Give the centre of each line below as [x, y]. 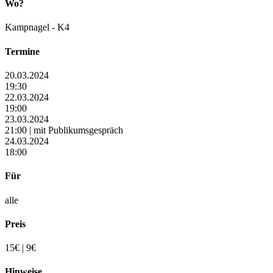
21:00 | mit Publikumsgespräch [64, 130]
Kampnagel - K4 [37, 27]
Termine [22, 51]
